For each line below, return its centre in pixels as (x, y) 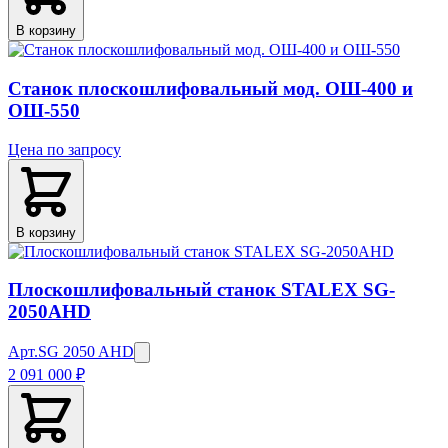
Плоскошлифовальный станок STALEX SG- (201, 290)
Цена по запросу (64, 149)
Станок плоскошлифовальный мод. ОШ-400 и (210, 89)
